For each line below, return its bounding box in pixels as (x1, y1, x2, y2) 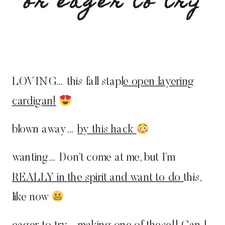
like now (12, 192, 52, 203)
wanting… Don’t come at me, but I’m (12, 152, 175, 164)
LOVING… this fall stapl (12, 76, 123, 88)
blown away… (12, 124, 77, 136)
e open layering (123, 76, 194, 88)
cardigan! (12, 96, 56, 108)
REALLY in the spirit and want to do (12, 172, 184, 184)
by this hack (77, 124, 137, 136)
